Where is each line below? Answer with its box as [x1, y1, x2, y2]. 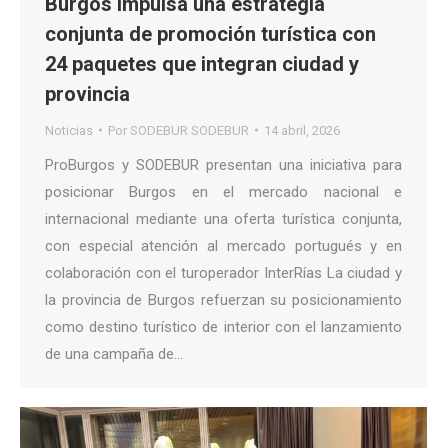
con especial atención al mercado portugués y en [45, 236, 402, 255]
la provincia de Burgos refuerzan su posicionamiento [45, 290, 402, 309]
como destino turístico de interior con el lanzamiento [45, 317, 402, 336]
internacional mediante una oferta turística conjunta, [45, 209, 402, 228]
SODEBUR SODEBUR [130, 122, 249, 138]
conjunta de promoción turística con [45, 21, 376, 46]
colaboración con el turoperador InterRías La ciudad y [45, 263, 402, 282]
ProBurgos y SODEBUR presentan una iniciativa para [45, 155, 402, 174]
